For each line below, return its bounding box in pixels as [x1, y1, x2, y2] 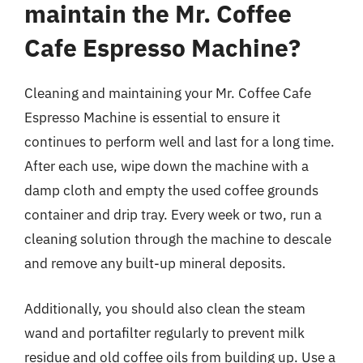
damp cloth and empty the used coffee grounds [24, 181, 318, 199]
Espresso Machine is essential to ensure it [24, 109, 280, 126]
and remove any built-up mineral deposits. [24, 254, 286, 272]
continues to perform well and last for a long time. [24, 133, 335, 151]
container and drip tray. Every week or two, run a [24, 206, 322, 224]
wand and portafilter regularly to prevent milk [24, 323, 305, 342]
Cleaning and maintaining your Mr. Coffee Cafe [24, 84, 311, 102]
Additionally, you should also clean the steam [24, 299, 305, 318]
